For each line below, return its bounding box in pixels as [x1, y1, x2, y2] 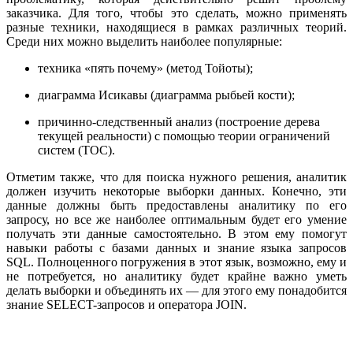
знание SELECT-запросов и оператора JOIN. [6, 298, 247, 312]
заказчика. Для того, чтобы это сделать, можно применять [6, 6, 347, 20]
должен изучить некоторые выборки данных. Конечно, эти [6, 184, 347, 199]
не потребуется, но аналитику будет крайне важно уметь [6, 269, 347, 284]
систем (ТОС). [38, 143, 115, 158]
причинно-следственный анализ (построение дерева [38, 115, 320, 129]
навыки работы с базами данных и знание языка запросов [6, 241, 347, 255]
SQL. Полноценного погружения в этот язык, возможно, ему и [6, 255, 347, 269]
